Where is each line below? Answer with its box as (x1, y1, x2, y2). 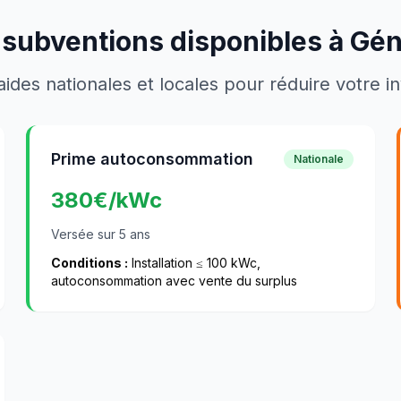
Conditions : (51, 255, 129, 270)
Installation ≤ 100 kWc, (128, 255, 261, 270)
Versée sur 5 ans (51, 226, 151, 242)
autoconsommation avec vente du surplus (51, 273, 298, 288)
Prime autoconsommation (51, 149, 254, 168)
